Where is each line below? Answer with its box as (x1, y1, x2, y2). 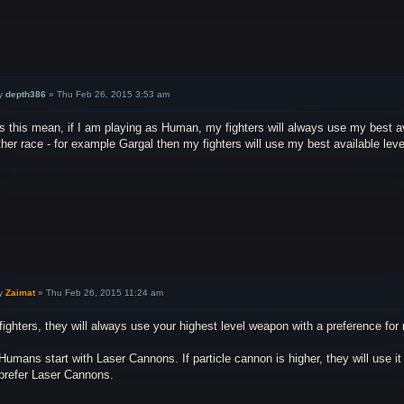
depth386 (5, 89, 47, 100)
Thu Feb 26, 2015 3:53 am (57, 89, 170, 100)
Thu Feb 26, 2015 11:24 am (46, 288, 164, 298)
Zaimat (5, 288, 36, 298)
